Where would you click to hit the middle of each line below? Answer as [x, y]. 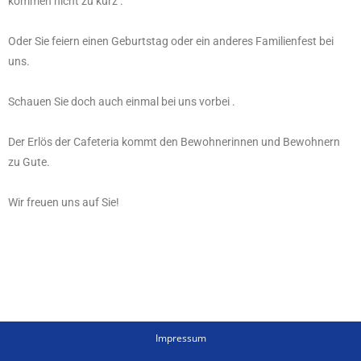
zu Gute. [29, 162]
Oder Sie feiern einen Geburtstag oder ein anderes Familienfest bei [171, 41]
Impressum [180, 338]
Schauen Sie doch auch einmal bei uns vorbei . [122, 102]
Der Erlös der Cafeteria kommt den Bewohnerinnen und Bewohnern [174, 142]
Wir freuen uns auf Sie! [64, 203]
